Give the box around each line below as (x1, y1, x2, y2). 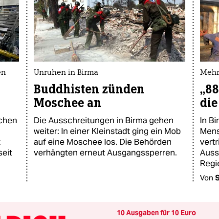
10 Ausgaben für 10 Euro (117, 208, 196, 217)
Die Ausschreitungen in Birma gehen (34, 114, 174, 126)
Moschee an (34, 95, 102, 110)
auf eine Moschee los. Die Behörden (34, 136, 172, 147)
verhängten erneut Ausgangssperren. (34, 147, 177, 158)
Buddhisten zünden (34, 81, 145, 97)
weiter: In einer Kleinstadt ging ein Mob (34, 125, 181, 136)
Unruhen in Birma (34, 69, 98, 77)
